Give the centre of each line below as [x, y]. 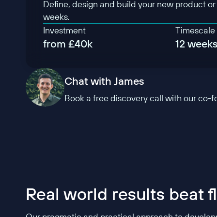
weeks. [56, 17]
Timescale [195, 31]
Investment [64, 31]
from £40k [68, 44]
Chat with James [105, 81]
